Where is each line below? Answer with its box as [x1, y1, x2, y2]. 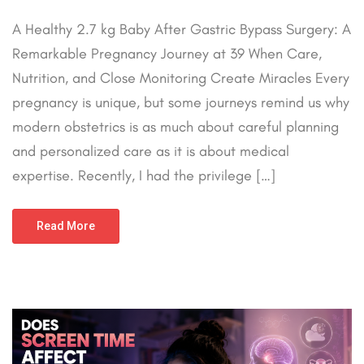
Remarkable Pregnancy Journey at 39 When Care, [12, 45, 322, 63]
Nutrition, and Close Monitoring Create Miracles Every [12, 69, 349, 88]
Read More [37, 219, 95, 233]
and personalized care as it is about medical [12, 142, 289, 161]
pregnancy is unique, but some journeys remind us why [12, 93, 349, 112]
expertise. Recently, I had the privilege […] [12, 167, 275, 185]
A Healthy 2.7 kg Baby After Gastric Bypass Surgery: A [12, 20, 351, 39]
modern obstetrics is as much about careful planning [12, 118, 339, 136]
